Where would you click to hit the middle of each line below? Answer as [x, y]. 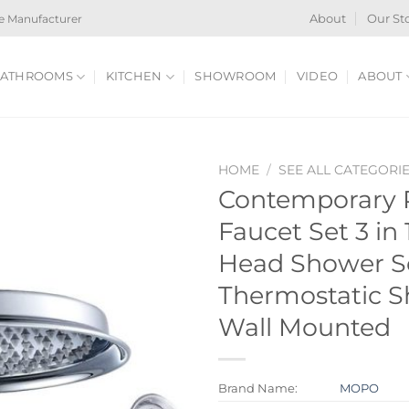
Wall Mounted [304, 327]
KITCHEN [134, 76]
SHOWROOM [236, 76]
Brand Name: [258, 388]
